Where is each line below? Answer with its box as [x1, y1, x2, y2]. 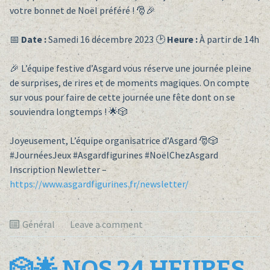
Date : [20, 33, 46, 46]
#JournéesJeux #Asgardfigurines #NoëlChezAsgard [9, 149, 218, 162]
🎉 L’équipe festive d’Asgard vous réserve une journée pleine [9, 62, 251, 75]
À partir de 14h [197, 33, 259, 46]
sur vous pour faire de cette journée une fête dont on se [9, 91, 235, 104]
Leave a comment [69, 218, 143, 231]
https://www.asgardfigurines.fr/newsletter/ [9, 178, 189, 190]
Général [22, 218, 55, 231]
